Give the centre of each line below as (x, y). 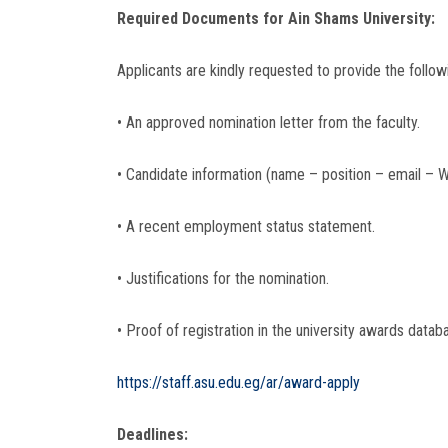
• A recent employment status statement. (246, 226)
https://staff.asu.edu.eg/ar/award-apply (238, 382)
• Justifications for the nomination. (223, 278)
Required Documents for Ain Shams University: (276, 18)
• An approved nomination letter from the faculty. (268, 122)
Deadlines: (152, 434)
